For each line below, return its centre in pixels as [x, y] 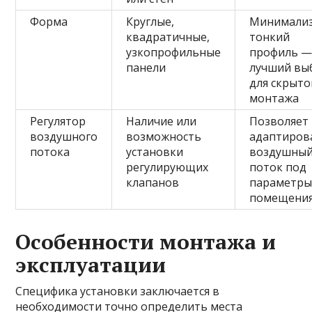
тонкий [270, 37]
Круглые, [150, 21]
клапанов [153, 182]
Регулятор [58, 121]
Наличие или [162, 121]
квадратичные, [168, 37]
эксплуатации [91, 264]
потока [50, 151]
